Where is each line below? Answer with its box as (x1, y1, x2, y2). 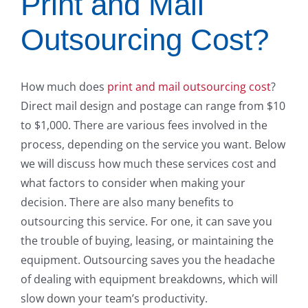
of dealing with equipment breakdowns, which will (21, 272, 278, 287)
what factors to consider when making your (21, 175, 245, 191)
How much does (21, 79, 107, 95)
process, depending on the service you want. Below (21, 137, 285, 153)
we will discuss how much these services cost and (21, 156, 276, 172)
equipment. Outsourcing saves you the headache (21, 252, 275, 268)
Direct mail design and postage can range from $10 (21, 98, 285, 114)
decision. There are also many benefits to (21, 195, 234, 210)
